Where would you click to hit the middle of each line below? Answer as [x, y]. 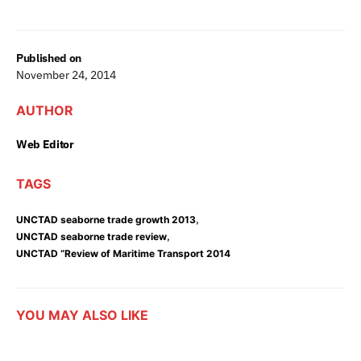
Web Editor [45, 144]
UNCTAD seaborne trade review [91, 237]
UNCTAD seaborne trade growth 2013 [106, 220]
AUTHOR [45, 110]
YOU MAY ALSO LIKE [82, 315]
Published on [49, 58]
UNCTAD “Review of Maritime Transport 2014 [123, 253]
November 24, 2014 [66, 75]
